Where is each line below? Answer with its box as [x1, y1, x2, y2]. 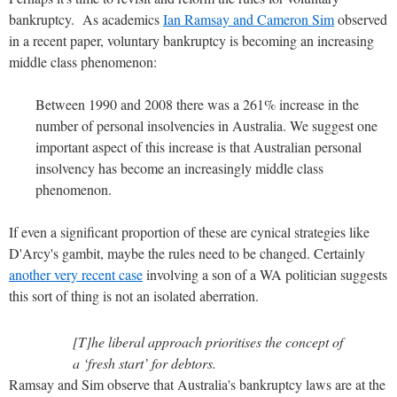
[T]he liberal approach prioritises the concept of [73, 331, 343, 351]
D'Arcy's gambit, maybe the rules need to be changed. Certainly [9, 243, 365, 262]
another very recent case [9, 264, 143, 284]
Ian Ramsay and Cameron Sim [163, 9, 334, 28]
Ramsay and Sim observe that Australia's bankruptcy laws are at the [9, 374, 385, 393]
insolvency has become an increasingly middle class [35, 158, 323, 177]
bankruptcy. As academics [9, 9, 163, 28]
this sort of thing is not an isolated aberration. [9, 285, 259, 305]
